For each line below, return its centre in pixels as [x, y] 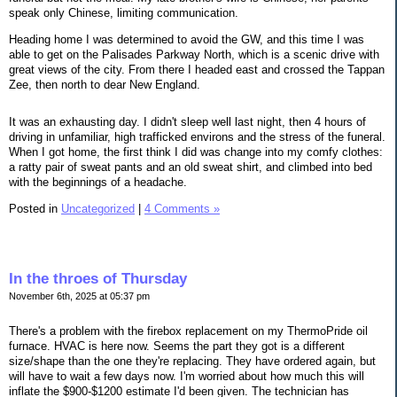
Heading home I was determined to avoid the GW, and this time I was [187, 39]
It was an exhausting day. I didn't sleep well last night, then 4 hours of [187, 122]
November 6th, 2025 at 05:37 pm [79, 296]
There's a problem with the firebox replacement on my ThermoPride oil [188, 331]
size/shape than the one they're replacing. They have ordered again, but [192, 361]
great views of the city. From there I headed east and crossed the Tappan [197, 69]
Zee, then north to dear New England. [105, 84]
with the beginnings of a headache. [98, 183]
